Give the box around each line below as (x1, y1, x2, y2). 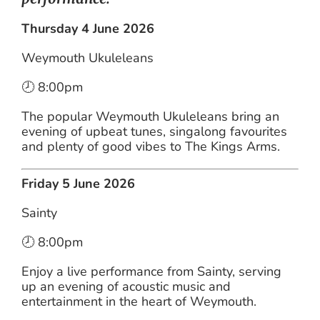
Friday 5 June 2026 (21, 174, 136, 192)
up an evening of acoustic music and (21, 277, 231, 295)
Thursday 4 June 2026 (21, 19, 155, 37)
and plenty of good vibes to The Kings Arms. (21, 137, 280, 155)
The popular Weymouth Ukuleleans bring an (21, 107, 280, 125)
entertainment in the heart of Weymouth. (21, 292, 256, 310)
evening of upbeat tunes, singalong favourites (21, 122, 287, 140)
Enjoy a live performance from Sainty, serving (21, 262, 282, 280)
